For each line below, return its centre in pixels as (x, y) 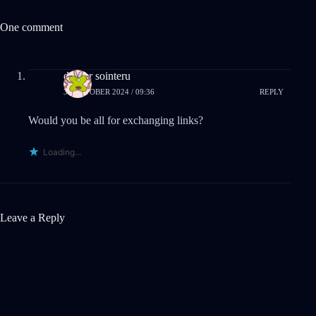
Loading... (62, 152)
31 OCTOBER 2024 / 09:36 (109, 91)
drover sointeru (97, 76)
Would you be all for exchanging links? (116, 120)
